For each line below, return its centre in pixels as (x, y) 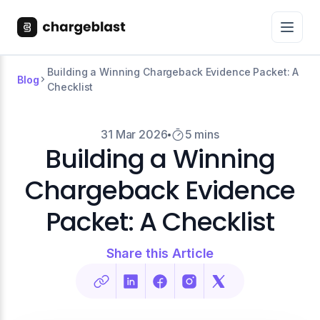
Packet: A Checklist (160, 222)
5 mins (202, 134)
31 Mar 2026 (134, 134)
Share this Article (160, 253)
